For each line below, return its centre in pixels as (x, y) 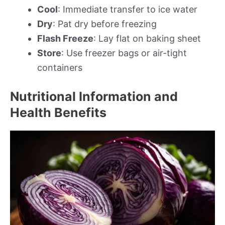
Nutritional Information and (94, 96)
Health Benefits (58, 112)
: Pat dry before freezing (105, 24)
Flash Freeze (65, 38)
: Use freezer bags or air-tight (124, 53)
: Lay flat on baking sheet (147, 38)
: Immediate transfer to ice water (128, 9)
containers (60, 67)
